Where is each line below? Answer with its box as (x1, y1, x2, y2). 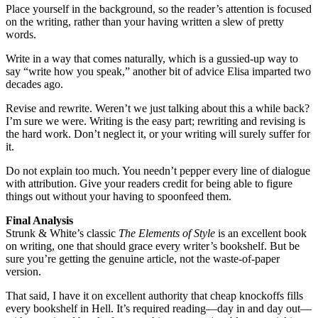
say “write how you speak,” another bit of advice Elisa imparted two (6, 65, 311, 77)
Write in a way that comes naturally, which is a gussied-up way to (6, 52, 298, 65)
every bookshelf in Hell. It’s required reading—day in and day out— (6, 302, 312, 314)
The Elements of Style (119, 226, 215, 239)
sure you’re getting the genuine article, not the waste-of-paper (6, 252, 280, 265)
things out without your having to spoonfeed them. (6, 190, 231, 202)
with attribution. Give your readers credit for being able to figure (6, 177, 292, 190)
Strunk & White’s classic (6, 226, 119, 239)
